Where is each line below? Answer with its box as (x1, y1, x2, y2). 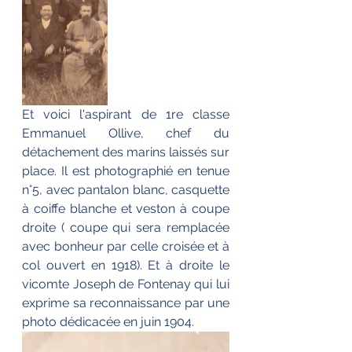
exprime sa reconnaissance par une (22, 295, 229, 311)
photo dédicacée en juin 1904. (22, 314, 194, 330)
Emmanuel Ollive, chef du (22, 126, 229, 141)
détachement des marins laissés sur (22, 145, 229, 160)
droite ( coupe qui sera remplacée (22, 220, 229, 236)
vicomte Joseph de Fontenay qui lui (22, 277, 229, 292)
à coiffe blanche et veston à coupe (22, 201, 229, 217)
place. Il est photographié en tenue (22, 163, 229, 179)
